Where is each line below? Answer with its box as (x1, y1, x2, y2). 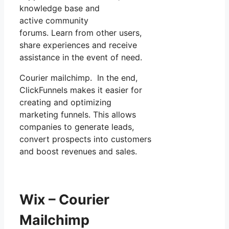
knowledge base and (19, 3, 100, 14)
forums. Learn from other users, (19, 28, 142, 38)
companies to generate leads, (19, 122, 134, 132)
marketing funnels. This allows (19, 109, 136, 120)
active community (19, 15, 88, 26)
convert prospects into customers (19, 134, 151, 145)
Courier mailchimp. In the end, (19, 73, 138, 83)
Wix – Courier (19, 191, 109, 208)
